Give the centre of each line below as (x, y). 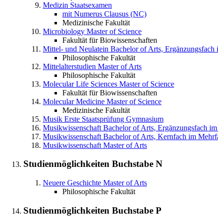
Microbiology (64, 31)
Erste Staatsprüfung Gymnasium (114, 119)
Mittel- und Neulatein (76, 49)
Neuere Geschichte (72, 182)
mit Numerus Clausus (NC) (104, 14)
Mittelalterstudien (69, 66)
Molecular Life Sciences (80, 84)
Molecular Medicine (74, 101)
